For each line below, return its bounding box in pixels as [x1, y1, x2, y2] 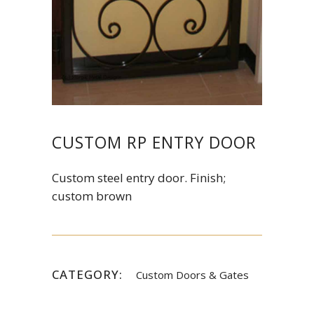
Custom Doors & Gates [136, 268, 249, 282]
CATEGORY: [52, 266, 123, 283]
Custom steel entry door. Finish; [52, 170, 226, 186]
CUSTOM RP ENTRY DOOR [52, 131, 257, 154]
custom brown [52, 188, 132, 205]
